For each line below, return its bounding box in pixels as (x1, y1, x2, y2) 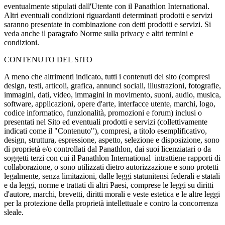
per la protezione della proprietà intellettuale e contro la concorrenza (4, 198, 218, 207)
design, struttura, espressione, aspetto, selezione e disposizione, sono (4, 135, 219, 144)
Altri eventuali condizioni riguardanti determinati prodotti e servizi (4, 11, 212, 20)
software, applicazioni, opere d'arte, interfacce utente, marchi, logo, (4, 99, 215, 108)
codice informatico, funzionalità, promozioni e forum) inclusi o (4, 108, 202, 117)
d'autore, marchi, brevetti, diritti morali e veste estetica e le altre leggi (4, 189, 220, 198)
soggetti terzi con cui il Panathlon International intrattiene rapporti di (4, 153, 220, 162)
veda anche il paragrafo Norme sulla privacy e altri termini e (4, 29, 193, 38)
